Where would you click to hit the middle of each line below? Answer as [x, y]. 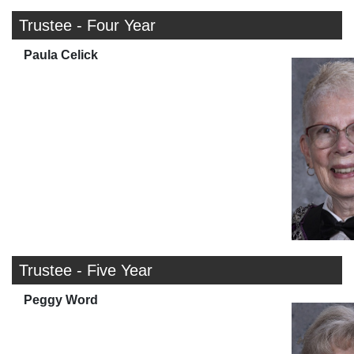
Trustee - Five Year [86, 271]
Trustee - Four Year [87, 26]
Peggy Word [61, 300]
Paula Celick [61, 55]
